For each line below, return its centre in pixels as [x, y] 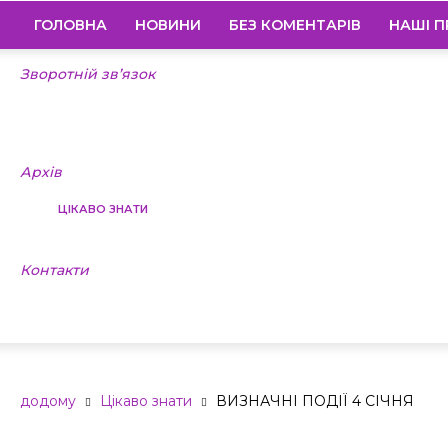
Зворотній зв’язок [87, 74]
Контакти [54, 270]
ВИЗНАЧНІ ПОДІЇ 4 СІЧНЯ [315, 401]
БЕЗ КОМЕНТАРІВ [295, 25]
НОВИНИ [168, 25]
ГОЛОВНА [70, 25]
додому [48, 401]
